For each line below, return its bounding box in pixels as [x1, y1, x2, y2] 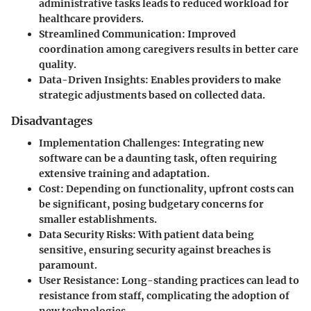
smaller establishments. [39, 213, 157, 226]
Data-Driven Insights [39, 74, 145, 87]
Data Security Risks [39, 228, 133, 242]
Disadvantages [11, 114, 92, 128]
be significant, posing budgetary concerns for [39, 198, 264, 211]
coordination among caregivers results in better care [39, 43, 299, 56]
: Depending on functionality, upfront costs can [60, 183, 294, 196]
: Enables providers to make [145, 74, 281, 87]
